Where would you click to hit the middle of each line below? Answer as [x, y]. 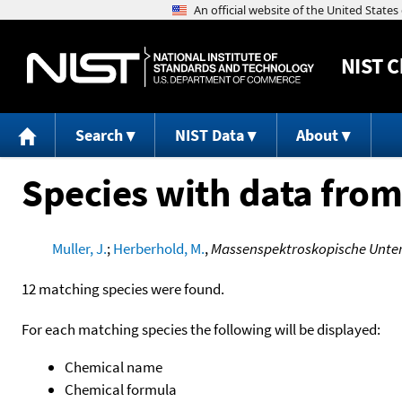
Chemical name [114, 367]
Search [99, 135]
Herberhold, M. [158, 248]
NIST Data [209, 135]
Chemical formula [121, 389]
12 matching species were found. [123, 288]
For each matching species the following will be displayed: [201, 329]
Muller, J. [79, 248]
